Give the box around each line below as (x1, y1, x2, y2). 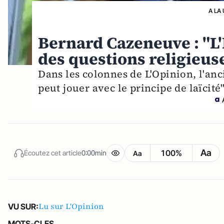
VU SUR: (8, 201, 38, 211)
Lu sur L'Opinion (38, 200, 104, 212)
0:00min (81, 148, 106, 157)
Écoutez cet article (24, 148, 81, 157)
